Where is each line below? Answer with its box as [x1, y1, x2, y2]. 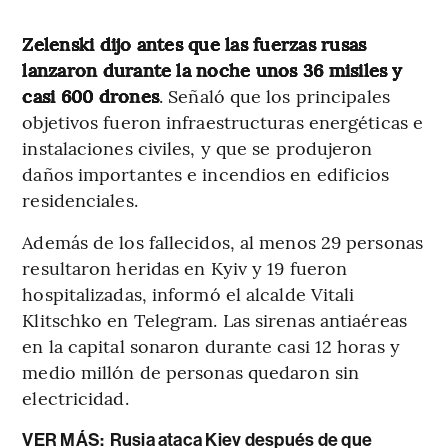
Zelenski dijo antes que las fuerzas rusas [22, 30, 367, 56]
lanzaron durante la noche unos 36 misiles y [22, 56, 403, 82]
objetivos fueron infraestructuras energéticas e [22, 108, 424, 134]
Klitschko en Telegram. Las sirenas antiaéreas [22, 306, 407, 332]
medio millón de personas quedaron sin [22, 358, 360, 384]
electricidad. [22, 384, 129, 410]
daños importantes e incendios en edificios [22, 160, 390, 186]
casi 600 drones [22, 82, 159, 108]
